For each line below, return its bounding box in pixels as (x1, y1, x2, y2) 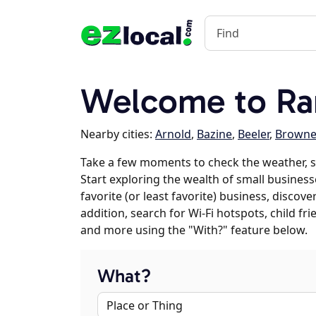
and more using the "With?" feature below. (80, 222, 308, 238)
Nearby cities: (80, 126, 155, 142)
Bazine (197, 126, 232, 142)
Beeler (238, 126, 269, 142)
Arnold (155, 126, 191, 142)
